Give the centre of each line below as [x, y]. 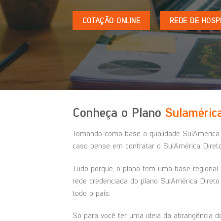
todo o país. [91, 193]
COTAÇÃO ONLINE [111, 20]
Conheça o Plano [119, 112]
